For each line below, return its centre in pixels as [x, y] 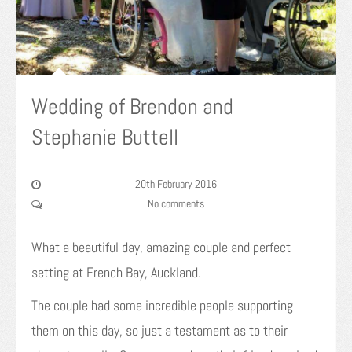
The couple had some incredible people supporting [162, 305]
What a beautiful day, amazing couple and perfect [161, 247]
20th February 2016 [176, 184]
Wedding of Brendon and [132, 106]
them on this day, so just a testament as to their [159, 330]
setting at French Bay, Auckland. [116, 272]
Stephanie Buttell [105, 137]
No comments [176, 203]
